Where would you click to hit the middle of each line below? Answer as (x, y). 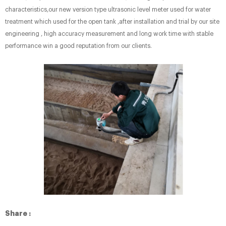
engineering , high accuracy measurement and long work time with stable (109, 34)
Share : (18, 214)
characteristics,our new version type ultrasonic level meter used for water (108, 10)
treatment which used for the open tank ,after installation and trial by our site (112, 22)
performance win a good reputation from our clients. (78, 46)
